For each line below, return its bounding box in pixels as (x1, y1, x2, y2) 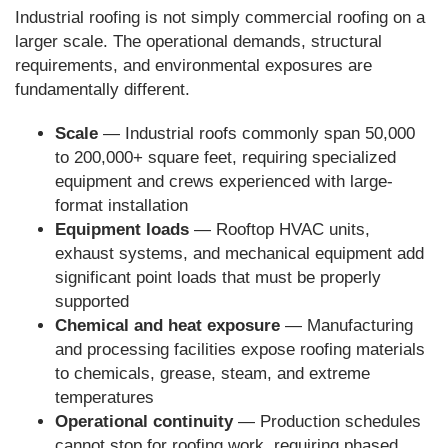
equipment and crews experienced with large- (55, 172, 393, 191)
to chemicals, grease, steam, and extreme (55, 364, 370, 383)
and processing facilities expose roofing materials (55, 340, 425, 359)
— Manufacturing (280, 316, 413, 335)
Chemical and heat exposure (55, 316, 280, 335)
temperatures (55, 388, 154, 407)
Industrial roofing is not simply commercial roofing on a (15, 8, 425, 27)
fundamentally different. (15, 80, 190, 99)
